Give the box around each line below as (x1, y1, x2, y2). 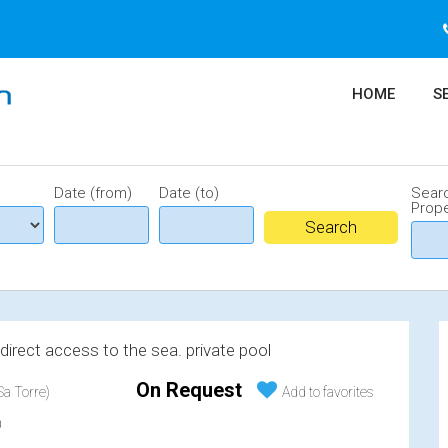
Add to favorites (282, 384, 374, 400)
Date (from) (54, 184, 132, 202)
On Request (136, 378, 242, 402)
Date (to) (159, 184, 219, 202)
